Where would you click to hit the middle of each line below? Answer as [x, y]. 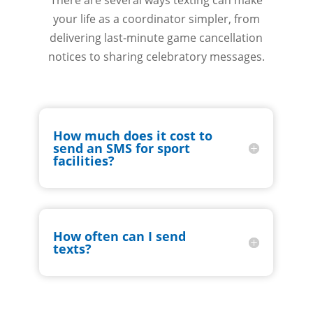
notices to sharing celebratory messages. [156, 57]
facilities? [84, 161]
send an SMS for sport [122, 148]
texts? [73, 249]
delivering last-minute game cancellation [156, 38]
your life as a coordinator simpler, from [156, 19]
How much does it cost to [133, 136]
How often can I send [120, 236]
